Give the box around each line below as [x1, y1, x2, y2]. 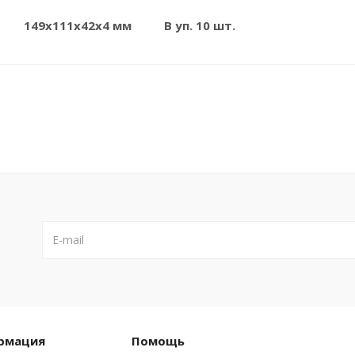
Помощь [131, 332, 185, 349]
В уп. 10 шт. [164, 17, 235, 33]
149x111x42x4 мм [24, 17, 132, 33]
